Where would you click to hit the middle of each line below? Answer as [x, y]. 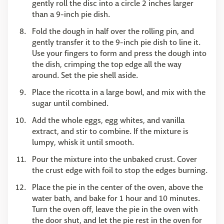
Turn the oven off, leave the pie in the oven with [115, 209]
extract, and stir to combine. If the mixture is [110, 131]
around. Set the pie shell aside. [85, 75]
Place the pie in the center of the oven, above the [117, 187]
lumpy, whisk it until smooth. [83, 142]
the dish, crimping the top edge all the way [107, 64]
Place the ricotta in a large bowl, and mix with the [119, 92]
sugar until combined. [70, 103]
